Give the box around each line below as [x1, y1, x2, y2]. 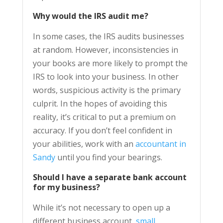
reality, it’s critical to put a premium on [32, 111, 176, 123]
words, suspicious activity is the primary [32, 85, 181, 96]
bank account [132, 172, 187, 183]
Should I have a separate [32, 172, 133, 183]
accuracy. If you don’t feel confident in [32, 125, 172, 136]
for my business [32, 182, 96, 193]
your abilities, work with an [32, 138, 135, 150]
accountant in [135, 138, 186, 150]
